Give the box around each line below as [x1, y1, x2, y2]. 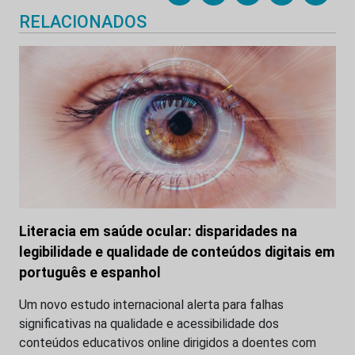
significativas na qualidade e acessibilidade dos [19, 316, 279, 332]
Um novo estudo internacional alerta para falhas [19, 297, 284, 313]
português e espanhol [19, 265, 161, 281]
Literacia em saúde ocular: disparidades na [19, 223, 297, 240]
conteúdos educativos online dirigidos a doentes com [19, 335, 316, 351]
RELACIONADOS [19, 12, 147, 32]
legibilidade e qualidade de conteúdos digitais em [19, 244, 335, 261]
